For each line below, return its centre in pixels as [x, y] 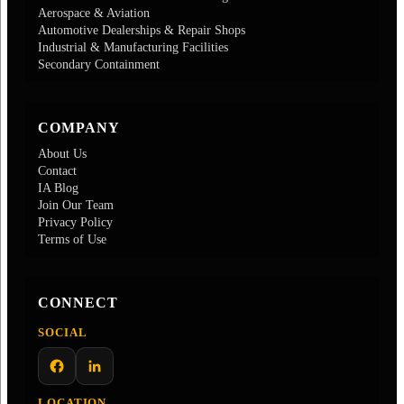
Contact [57, 170]
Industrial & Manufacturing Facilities [133, 47]
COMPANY [79, 127]
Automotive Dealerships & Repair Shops [142, 30]
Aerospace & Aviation [94, 13]
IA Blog [58, 188]
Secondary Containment [99, 64]
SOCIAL [63, 332]
